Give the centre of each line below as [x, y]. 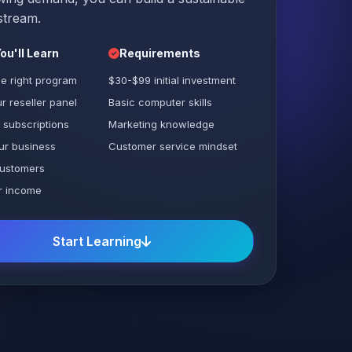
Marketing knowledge [161, 124]
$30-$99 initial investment [172, 80]
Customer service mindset [172, 146]
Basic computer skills [160, 102]
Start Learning [97, 241]
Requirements [159, 53]
